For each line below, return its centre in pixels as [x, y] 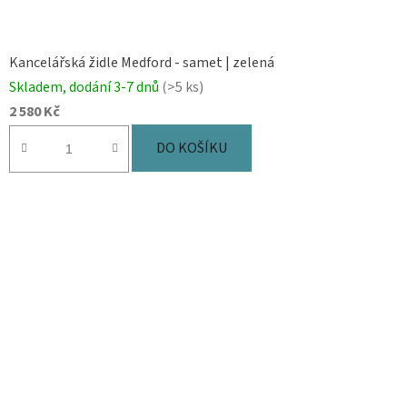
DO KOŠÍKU [192, 148]
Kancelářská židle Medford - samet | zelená [142, 62]
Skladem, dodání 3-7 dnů [85, 87]
